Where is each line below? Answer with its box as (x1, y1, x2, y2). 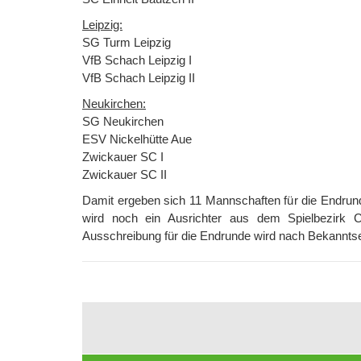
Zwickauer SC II (82, 168, 167, 181)
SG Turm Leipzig (82, 35, 171, 49)
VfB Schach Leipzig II (82, 71, 195, 85)
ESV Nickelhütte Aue (82, 132, 192, 146)
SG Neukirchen (82, 114, 164, 128)
